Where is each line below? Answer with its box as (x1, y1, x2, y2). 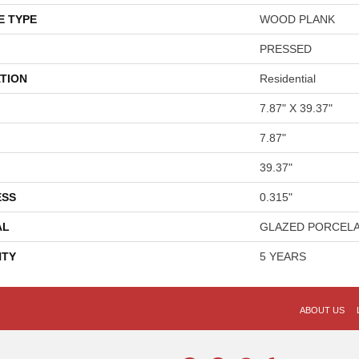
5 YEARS (260, 250, 306, 263)
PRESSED (260, 42, 312, 55)
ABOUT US (300, 305, 345, 315)
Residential (260, 72, 316, 85)
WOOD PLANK (260, 13, 335, 26)
